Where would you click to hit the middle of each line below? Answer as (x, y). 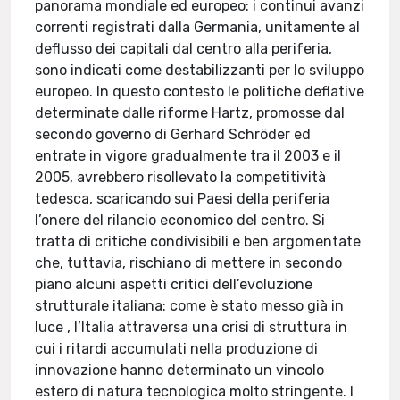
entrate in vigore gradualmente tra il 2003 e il (188, 156)
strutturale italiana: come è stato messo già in (190, 306)
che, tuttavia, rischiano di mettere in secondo (189, 263)
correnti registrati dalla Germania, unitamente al (198, 27)
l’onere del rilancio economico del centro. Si (180, 220)
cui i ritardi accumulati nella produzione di (177, 349)
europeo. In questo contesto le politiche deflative (200, 92)
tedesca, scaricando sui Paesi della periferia (183, 199)
